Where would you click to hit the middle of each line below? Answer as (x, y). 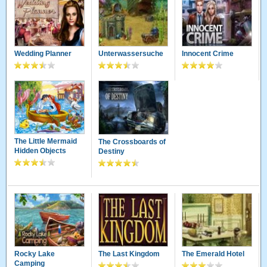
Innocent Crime (208, 54)
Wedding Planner (43, 54)
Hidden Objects (41, 151)
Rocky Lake (35, 254)
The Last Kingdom (129, 254)
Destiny (111, 151)
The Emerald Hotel (213, 254)
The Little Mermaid (46, 142)
